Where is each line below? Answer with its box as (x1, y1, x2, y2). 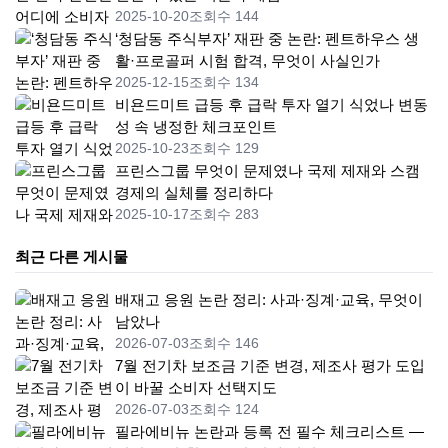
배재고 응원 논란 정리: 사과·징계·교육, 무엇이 (115, 291, 423, 308)
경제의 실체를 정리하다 (115, 184, 273, 201)
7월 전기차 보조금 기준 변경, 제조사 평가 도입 (115, 357, 425, 374)
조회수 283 (189, 206, 259, 222)
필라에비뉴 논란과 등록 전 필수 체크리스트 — (115, 423, 424, 440)
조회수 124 (189, 401, 259, 417)
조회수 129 (189, 140, 259, 156)
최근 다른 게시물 (15, 248, 128, 265)
